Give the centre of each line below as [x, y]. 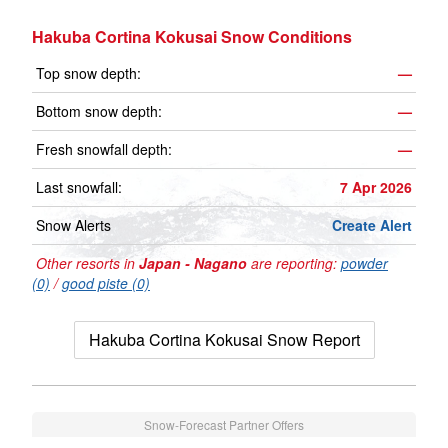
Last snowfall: [79, 187]
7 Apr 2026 [376, 187]
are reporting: [294, 263]
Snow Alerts [73, 225]
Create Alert [372, 225]
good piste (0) [106, 283]
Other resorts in [85, 263]
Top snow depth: [88, 73]
